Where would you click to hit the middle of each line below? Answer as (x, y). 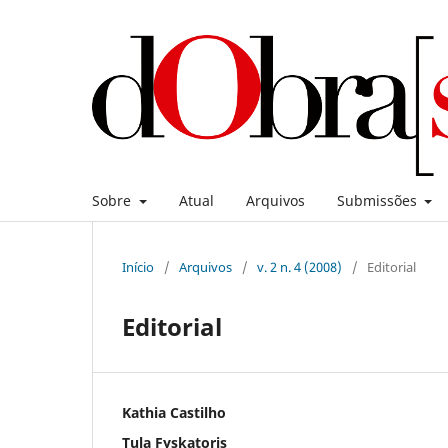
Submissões (378, 200)
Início (138, 266)
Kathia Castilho (174, 412)
